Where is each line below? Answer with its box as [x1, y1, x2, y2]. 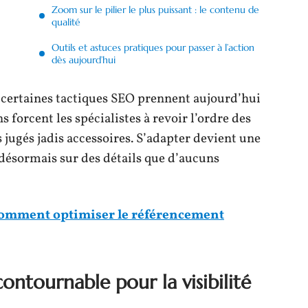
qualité [52, 16, 80, 28]
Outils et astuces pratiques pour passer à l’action [52, 41, 254, 54]
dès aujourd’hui [52, 54, 115, 66]
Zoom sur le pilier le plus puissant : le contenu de [52, 3, 259, 16]
